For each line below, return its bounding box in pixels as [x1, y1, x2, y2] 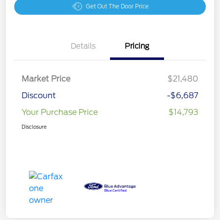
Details [70, 41, 96, 51]
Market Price [22, 74, 70, 83]
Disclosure [22, 123, 47, 130]
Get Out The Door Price [85, 2, 149, 10]
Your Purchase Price [22, 107, 98, 117]
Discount [22, 90, 56, 100]
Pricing [125, 41, 149, 51]
